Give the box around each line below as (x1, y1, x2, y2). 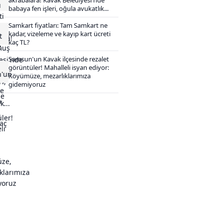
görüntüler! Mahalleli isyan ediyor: (8, 62, 109, 72)
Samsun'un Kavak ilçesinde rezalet (8, 54, 109, 63)
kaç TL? (8, 37, 30, 47)
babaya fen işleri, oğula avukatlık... (8, 3, 109, 13)
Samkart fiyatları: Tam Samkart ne (8, 20, 108, 30)
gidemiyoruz (8, 79, 46, 89)
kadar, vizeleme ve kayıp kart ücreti (8, 29, 111, 38)
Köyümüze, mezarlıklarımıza (8, 71, 91, 80)
